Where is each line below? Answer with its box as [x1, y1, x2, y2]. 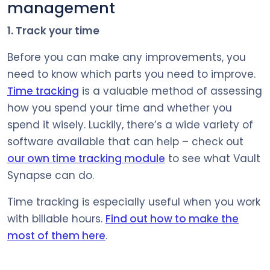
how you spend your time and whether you [7, 100, 232, 115]
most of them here [7, 228, 105, 243]
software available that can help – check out [7, 134, 243, 149]
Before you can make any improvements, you [7, 49, 246, 64]
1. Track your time [7, 23, 99, 38]
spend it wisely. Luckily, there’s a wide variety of [7, 117, 253, 132]
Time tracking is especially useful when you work [7, 194, 260, 209]
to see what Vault [165, 151, 260, 166]
